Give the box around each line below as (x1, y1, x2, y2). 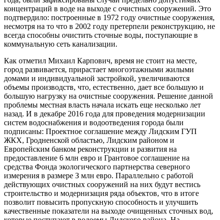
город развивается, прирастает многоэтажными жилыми (4, 65, 194, 74)
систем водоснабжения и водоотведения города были (4, 118, 184, 127)
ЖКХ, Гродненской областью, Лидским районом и (4, 136, 174, 144)
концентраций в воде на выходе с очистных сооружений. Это (4, 4, 211, 13)
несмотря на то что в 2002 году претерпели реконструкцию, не (4, 22, 215, 30)
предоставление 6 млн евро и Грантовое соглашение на (4, 153, 190, 162)
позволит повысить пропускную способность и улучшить (4, 197, 198, 206)
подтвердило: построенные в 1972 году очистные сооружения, (4, 13, 215, 22)
